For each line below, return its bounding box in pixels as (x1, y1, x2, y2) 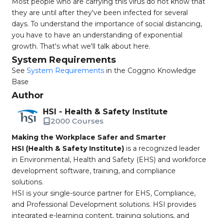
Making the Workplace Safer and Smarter (12, 133, 166, 142)
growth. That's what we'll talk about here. (12, 42, 150, 51)
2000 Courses (51, 116, 104, 126)
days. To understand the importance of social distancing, (12, 19, 202, 28)
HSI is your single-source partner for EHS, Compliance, (12, 189, 196, 198)
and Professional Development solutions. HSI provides (12, 200, 196, 209)
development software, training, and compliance (12, 166, 176, 175)
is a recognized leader (124, 144, 200, 153)
